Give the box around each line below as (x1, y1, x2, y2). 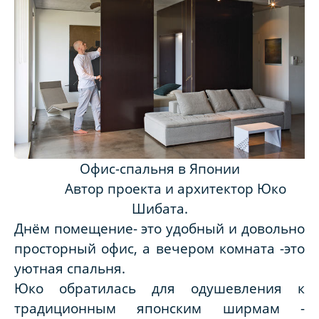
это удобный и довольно (141, 219, 305, 238)
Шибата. (131, 199, 188, 218)
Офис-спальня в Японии (79, 159, 240, 178)
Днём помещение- (14, 219, 137, 238)
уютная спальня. (14, 259, 125, 278)
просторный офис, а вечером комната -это (14, 239, 305, 258)
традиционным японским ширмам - (14, 299, 305, 318)
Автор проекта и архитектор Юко (33, 179, 286, 198)
